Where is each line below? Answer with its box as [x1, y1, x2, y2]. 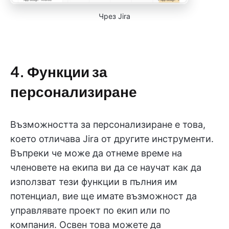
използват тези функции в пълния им [10, 176, 177, 187]
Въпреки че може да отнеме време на [10, 147, 182, 158]
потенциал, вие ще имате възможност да [10, 190, 197, 201]
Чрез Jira [99, 11, 130, 20]
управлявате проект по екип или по [10, 204, 170, 216]
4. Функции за [10, 62, 107, 80]
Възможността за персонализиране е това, [10, 119, 205, 130]
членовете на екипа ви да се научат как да [10, 162, 201, 173]
